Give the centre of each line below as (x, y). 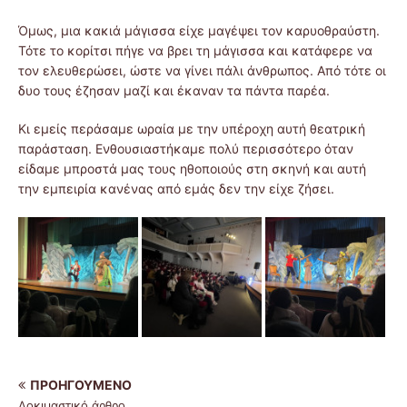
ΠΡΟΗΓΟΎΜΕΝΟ (81, 384)
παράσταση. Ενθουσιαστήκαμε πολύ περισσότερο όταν (186, 148)
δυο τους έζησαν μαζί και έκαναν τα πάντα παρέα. (174, 90)
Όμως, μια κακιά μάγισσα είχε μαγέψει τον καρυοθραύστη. (199, 30)
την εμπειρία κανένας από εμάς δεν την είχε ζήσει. (176, 188)
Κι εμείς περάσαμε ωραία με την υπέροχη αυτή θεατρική (192, 128)
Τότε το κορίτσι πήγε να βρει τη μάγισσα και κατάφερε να (195, 50)
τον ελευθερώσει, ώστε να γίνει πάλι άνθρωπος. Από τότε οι (202, 70)
